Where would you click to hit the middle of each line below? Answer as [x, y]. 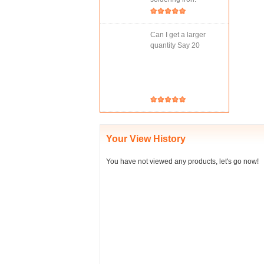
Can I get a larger [178, 35]
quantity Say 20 [175, 45]
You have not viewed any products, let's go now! [182, 161]
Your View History [146, 139]
